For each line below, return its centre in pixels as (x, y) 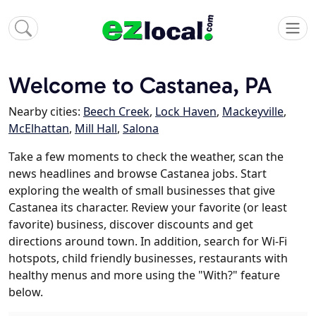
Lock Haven (186, 112)
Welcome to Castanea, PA (140, 85)
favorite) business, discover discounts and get (131, 225)
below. (26, 292)
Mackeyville (253, 112)
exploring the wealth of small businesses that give (142, 191)
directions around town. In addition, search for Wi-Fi (148, 242)
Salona (141, 129)
